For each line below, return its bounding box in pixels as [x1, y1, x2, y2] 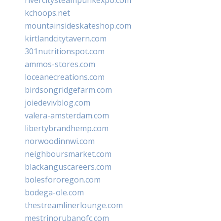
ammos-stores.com [25, 58, 95, 70]
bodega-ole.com [25, 186, 84, 198]
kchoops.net [25, 7, 70, 18]
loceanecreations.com [25, 71, 105, 82]
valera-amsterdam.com [25, 110, 109, 121]
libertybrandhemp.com [25, 122, 109, 134]
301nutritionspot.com [25, 45, 105, 57]
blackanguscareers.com [25, 161, 111, 172]
